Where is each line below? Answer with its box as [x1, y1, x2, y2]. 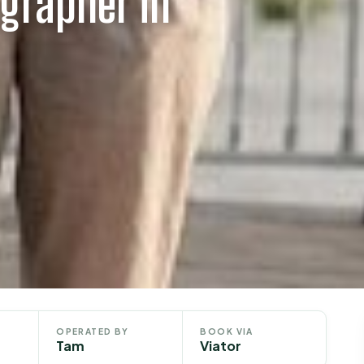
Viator [200, 336, 242, 354]
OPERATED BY [56, 325, 129, 336]
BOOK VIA [200, 325, 253, 336]
